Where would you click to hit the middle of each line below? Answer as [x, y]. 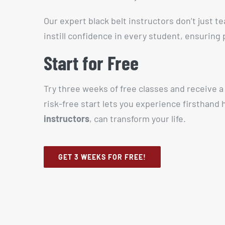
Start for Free [91, 63]
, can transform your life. [137, 119]
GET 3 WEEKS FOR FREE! [102, 157]
